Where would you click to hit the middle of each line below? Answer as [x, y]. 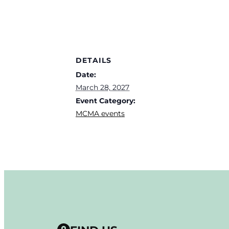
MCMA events [100, 113]
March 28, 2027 [102, 87]
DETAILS [94, 60]
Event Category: [106, 100]
